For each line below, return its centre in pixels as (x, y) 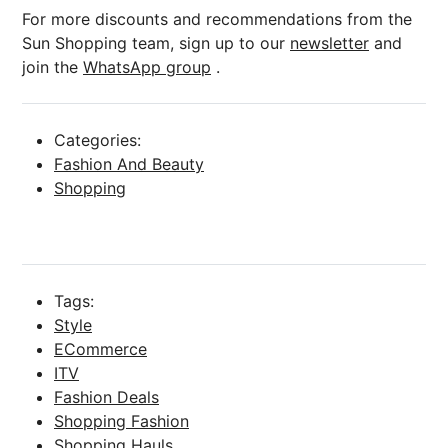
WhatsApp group (147, 66)
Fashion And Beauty (129, 163)
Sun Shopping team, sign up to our (156, 42)
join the (52, 66)
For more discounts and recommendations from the (217, 18)
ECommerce (100, 348)
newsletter (329, 42)
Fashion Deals (106, 396)
